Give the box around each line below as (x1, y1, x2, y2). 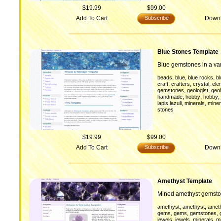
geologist (187, 87, 208, 93)
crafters (171, 81, 190, 87)
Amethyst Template (157, 178, 212, 184)
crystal (193, 81, 209, 87)
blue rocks (188, 74, 213, 80)
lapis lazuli (157, 100, 182, 106)
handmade (157, 94, 183, 100)
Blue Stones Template (157, 48, 219, 55)
